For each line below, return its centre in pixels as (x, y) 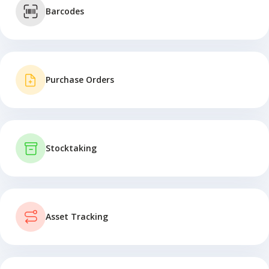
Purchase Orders (80, 79)
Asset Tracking (77, 216)
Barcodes (65, 11)
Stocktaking (71, 148)
